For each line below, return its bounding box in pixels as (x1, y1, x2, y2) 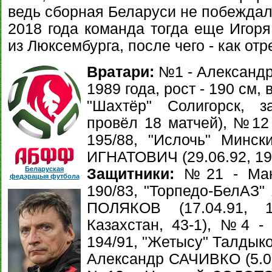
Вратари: (87, 64, 154, 80)
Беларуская (25, 165, 64, 172)
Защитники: (87, 166, 174, 182)
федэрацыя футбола (9, 172, 80, 180)
